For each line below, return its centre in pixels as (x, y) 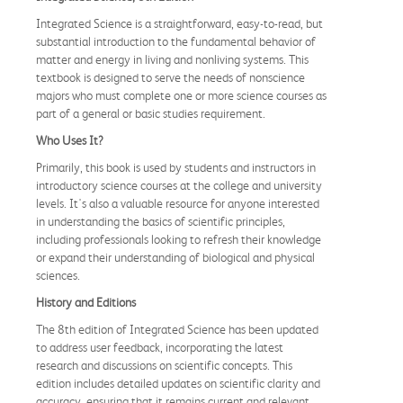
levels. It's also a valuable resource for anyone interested (178, 203)
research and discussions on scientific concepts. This (164, 365)
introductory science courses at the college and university (179, 185)
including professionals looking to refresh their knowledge (179, 239)
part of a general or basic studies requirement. (151, 113)
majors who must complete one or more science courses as (181, 95)
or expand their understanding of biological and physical (175, 257)
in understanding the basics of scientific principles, (161, 221)
